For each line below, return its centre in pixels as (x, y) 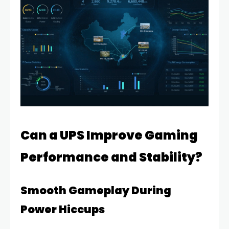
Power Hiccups (63, 209)
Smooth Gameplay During (96, 190)
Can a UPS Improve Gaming (109, 135)
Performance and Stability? (111, 157)
